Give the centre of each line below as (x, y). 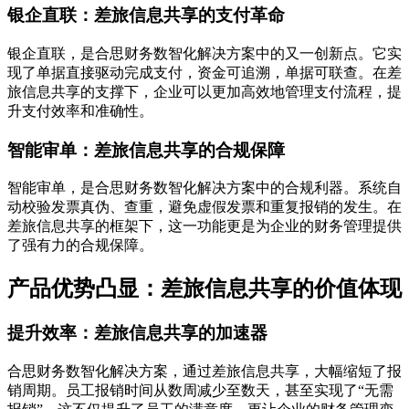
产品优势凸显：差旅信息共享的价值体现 (204, 289)
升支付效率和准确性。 (80, 110)
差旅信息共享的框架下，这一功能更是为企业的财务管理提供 (204, 226)
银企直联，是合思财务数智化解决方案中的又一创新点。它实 (204, 53)
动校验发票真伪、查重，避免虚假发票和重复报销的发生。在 (204, 207)
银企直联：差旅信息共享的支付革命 (146, 16)
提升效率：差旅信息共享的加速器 (137, 333)
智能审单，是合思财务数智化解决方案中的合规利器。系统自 (204, 188)
